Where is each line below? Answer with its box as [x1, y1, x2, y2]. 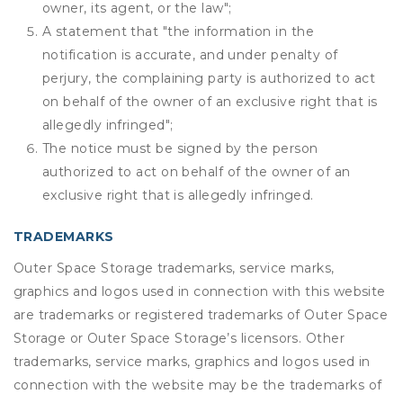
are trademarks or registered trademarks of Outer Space [13, 307, 389, 323]
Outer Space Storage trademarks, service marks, [13, 260, 335, 276]
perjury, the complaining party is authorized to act [42, 70, 375, 86]
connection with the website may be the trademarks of [13, 377, 382, 393]
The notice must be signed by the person [42, 140, 318, 157]
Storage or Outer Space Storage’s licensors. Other [13, 330, 345, 346]
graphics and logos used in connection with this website [13, 283, 386, 300]
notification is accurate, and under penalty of [42, 47, 338, 63]
